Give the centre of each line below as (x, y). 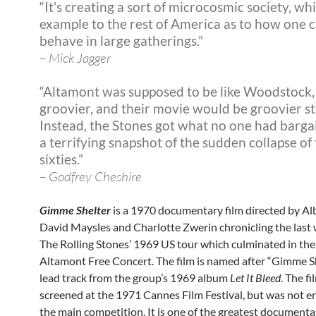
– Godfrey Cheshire (91, 176)
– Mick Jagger (75, 57)
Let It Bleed (255, 277)
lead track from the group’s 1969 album (135, 277)
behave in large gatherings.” (121, 40)
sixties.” (61, 159)
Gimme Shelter (75, 209)
